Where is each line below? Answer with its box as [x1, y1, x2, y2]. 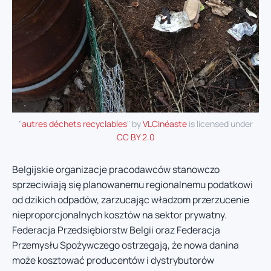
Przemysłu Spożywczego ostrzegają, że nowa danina [12, 238, 239, 252]
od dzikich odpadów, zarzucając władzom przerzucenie [12, 192, 249, 206]
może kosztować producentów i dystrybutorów [12, 253, 214, 267]
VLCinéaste [142, 117, 187, 129]
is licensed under [186, 117, 253, 129]
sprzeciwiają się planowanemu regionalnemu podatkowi [12, 177, 253, 191]
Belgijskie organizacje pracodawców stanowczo [12, 162, 220, 176]
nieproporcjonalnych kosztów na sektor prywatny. [12, 207, 227, 221]
